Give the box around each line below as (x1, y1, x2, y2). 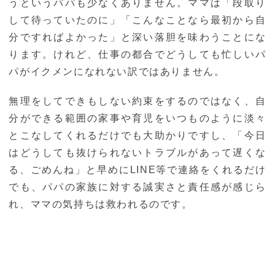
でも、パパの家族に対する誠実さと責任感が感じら (9, 182, 266, 193)
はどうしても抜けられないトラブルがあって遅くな (9, 147, 266, 158)
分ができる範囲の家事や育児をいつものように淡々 (9, 113, 266, 124)
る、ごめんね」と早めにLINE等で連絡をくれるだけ (9, 165, 266, 176)
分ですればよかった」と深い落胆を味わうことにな (9, 32, 266, 43)
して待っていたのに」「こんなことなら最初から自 (9, 15, 266, 26)
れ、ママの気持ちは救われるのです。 (9, 199, 193, 210)
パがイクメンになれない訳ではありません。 (9, 66, 225, 77)
